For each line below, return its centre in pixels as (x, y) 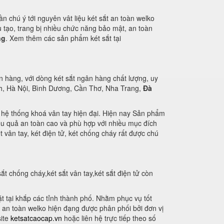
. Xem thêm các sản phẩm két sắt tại (63, 38)
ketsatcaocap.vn (36, 218)
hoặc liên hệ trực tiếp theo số (109, 218)
